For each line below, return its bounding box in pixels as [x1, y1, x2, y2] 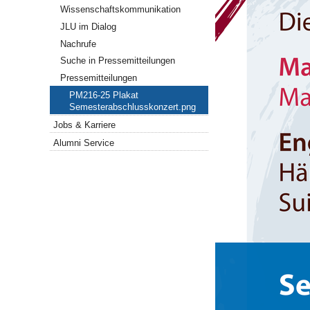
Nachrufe [60, 38, 97, 49]
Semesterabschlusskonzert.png [69, 101, 197, 112]
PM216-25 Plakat [69, 89, 139, 100]
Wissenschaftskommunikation [60, 4, 181, 15]
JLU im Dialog [60, 21, 117, 33]
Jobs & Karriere [53, 119, 116, 130]
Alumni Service [53, 137, 115, 148]
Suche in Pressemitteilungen [60, 55, 176, 66]
